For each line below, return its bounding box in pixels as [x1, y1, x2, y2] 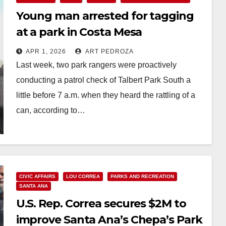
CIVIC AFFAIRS [19, 173, 55, 179]
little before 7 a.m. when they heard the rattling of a [16, 91, 195, 99]
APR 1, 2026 [25, 48, 66, 55]
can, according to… [16, 106, 85, 115]
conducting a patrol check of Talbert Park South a [16, 76, 191, 84]
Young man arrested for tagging [16, 9, 194, 23]
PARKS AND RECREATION [110, 173, 174, 179]
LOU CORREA [66, 173, 100, 179]
